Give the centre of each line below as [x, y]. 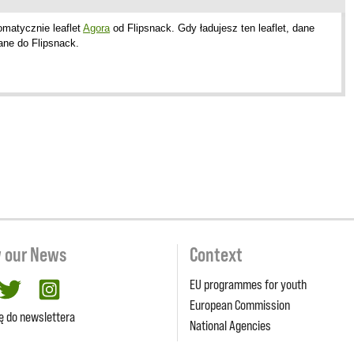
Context [216, 254]
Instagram [89, 287]
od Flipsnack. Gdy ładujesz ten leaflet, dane [212, 28]
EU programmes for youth [248, 284]
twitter [38, 287]
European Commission [240, 305]
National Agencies [230, 325]
